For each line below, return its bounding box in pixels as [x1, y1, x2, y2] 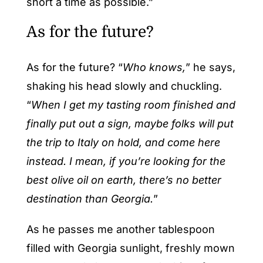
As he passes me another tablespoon [26, 222, 215, 235]
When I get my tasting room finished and [31, 98, 235, 111]
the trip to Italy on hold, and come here [26, 136, 220, 149]
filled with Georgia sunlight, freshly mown [26, 241, 235, 254]
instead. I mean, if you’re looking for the [26, 154, 225, 167]
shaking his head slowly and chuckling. [26, 79, 222, 92]
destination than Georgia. [26, 192, 153, 205]
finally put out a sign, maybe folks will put [26, 117, 234, 130]
